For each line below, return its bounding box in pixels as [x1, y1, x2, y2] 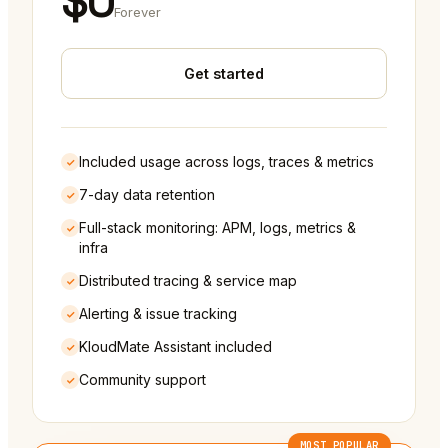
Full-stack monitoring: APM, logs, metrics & [79, 219, 356, 237]
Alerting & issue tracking [79, 305, 237, 323]
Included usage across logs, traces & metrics [79, 153, 374, 171]
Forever [114, 4, 162, 21]
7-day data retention [79, 186, 215, 204]
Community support [79, 371, 206, 389]
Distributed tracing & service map [79, 272, 297, 290]
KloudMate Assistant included [79, 338, 272, 356]
